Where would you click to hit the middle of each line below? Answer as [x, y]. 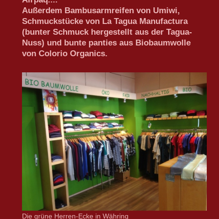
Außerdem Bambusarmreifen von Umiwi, [102, 10]
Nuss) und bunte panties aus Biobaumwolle [106, 43]
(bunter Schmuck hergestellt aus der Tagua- [107, 32]
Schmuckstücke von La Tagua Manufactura [105, 21]
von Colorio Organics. [65, 53]
